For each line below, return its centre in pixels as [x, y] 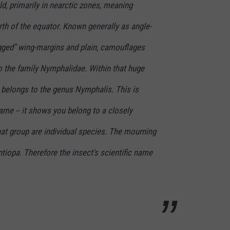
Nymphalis [93, 89]
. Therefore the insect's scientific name [86, 152]
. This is [125, 89]
